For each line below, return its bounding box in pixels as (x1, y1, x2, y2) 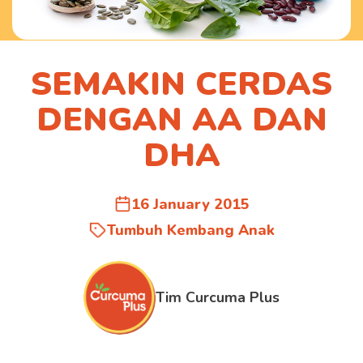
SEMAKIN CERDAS (31, 61, 332, 106)
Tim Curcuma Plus (156, 287, 280, 307)
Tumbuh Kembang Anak (106, 220, 275, 240)
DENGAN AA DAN (36, 96, 327, 142)
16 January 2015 (131, 194, 250, 214)
